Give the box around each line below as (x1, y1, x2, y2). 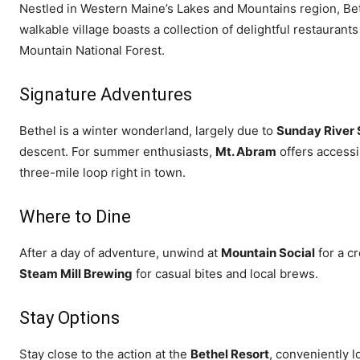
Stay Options (19, 307, 120, 328)
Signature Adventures (19, 84, 192, 104)
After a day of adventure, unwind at (19, 244, 221, 260)
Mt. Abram (215, 143, 276, 159)
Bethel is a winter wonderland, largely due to (19, 122, 276, 138)
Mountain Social (221, 244, 315, 260)
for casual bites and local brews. (133, 265, 318, 281)
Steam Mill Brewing (19, 265, 133, 281)
